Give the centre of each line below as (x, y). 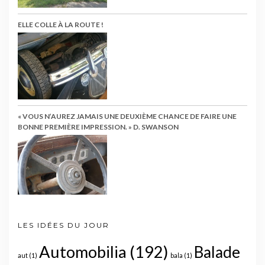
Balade (217, 252)
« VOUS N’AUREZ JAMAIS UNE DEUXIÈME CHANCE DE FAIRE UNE (127, 117)
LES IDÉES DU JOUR (64, 225)
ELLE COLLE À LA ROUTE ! (61, 24)
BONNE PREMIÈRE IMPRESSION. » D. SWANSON (98, 127)
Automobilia (83, 251)
